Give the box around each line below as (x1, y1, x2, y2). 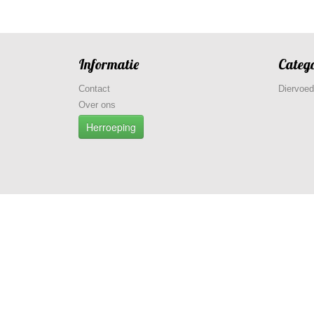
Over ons (78, 100, 116, 110)
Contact (78, 83, 110, 94)
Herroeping (86, 120, 136, 134)
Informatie (78, 55, 139, 73)
